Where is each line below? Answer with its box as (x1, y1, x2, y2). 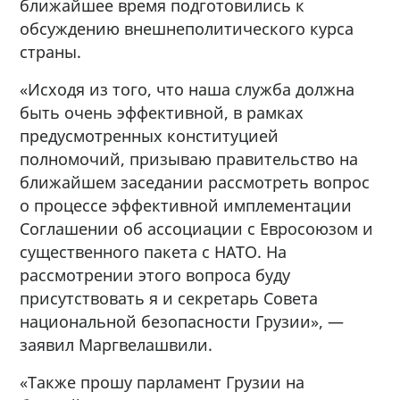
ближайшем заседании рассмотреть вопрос (20, 171, 371, 193)
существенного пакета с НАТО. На (20, 240, 287, 262)
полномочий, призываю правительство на (20, 147, 359, 170)
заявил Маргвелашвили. (20, 333, 213, 355)
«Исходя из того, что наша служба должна (20, 78, 355, 100)
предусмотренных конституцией (20, 124, 279, 146)
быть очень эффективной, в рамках (20, 101, 304, 123)
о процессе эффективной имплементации (20, 194, 353, 216)
